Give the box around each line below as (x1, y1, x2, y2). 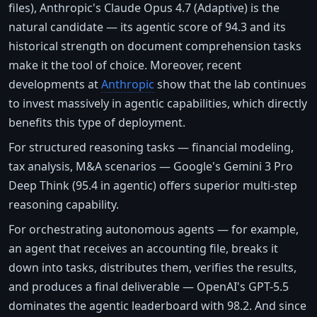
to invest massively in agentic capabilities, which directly (8, 96, 307, 112)
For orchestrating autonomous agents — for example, (8, 221, 299, 238)
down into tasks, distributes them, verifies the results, (8, 260, 296, 276)
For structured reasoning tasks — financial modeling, (8, 139, 294, 156)
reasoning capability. (8, 197, 119, 213)
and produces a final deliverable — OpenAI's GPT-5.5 (8, 279, 289, 295)
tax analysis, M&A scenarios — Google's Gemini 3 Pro (8, 158, 293, 175)
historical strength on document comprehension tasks (8, 38, 301, 54)
